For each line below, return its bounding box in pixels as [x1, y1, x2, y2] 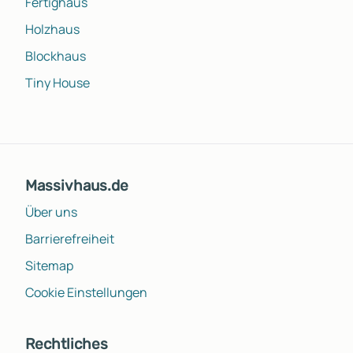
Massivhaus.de [25, 176, 128, 195]
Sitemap [25, 256, 73, 274]
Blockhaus [25, 46, 86, 65]
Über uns [25, 203, 77, 221]
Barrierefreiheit [25, 229, 114, 247]
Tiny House [25, 73, 90, 91]
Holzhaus [25, 20, 80, 38]
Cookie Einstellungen [25, 283, 147, 301]
